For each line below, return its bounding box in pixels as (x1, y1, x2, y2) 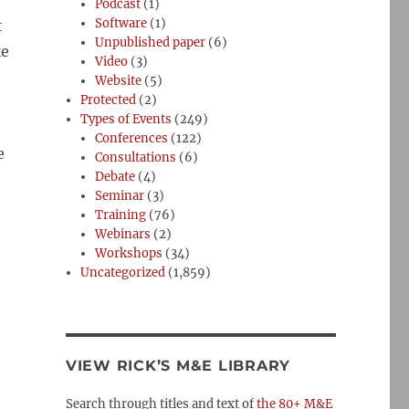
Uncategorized (80, 265, 166, 280)
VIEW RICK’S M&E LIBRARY (65, 357, 291, 374)
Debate (95, 169, 136, 184)
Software (95, 16, 148, 31)
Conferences (95, 131, 169, 146)
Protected (80, 92, 137, 108)
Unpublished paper (95, 35, 206, 50)
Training (95, 207, 147, 223)
